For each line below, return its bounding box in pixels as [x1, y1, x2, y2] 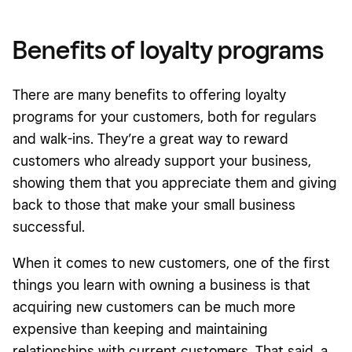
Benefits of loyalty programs [13, 35, 324, 65]
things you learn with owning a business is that [13, 277, 310, 294]
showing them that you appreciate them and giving [13, 174, 337, 192]
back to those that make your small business [13, 196, 295, 214]
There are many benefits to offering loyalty [13, 86, 286, 104]
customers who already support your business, [13, 152, 311, 170]
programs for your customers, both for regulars [13, 108, 317, 126]
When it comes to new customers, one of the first [13, 255, 330, 272]
